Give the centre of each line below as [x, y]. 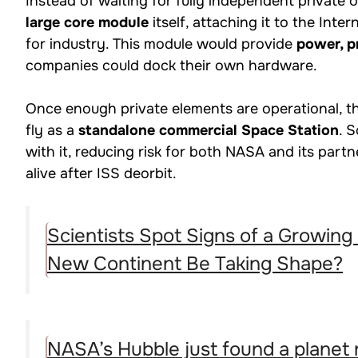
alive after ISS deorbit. [101, 174]
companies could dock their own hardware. [171, 66]
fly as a [52, 131]
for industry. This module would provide [161, 44]
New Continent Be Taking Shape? [195, 264]
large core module [87, 23]
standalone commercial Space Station [209, 131]
